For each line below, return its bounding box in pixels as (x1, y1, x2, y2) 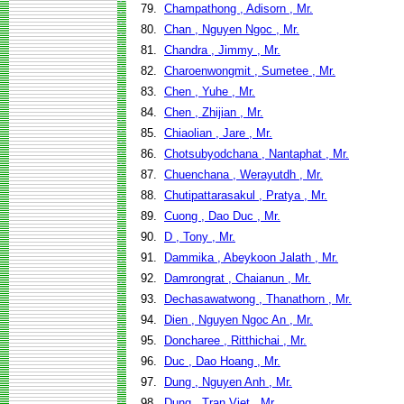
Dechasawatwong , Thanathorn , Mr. (164, 292, 352, 306)
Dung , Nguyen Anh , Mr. (164, 375, 292, 389)
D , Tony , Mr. (164, 230, 235, 243)
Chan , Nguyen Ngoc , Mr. (164, 23, 299, 36)
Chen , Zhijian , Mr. (164, 106, 263, 119)
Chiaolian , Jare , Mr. (164, 126, 272, 140)
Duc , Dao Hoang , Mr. (164, 354, 280, 368)
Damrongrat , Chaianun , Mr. (164, 271, 311, 285)
